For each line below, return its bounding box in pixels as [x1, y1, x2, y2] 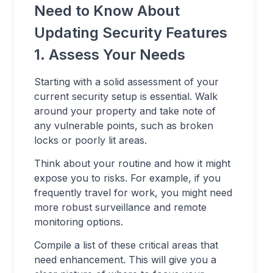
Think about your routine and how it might [34, 157, 230, 170]
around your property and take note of [34, 105, 216, 118]
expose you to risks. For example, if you [34, 172, 221, 185]
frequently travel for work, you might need [34, 186, 232, 199]
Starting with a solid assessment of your [34, 76, 219, 88]
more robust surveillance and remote [34, 201, 207, 214]
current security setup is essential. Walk [34, 90, 218, 103]
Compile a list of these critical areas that [34, 239, 218, 252]
